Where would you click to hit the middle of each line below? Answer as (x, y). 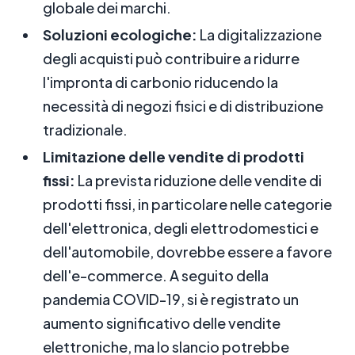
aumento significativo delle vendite (162, 323)
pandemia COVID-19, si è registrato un (171, 300)
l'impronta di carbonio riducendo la (160, 82)
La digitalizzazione (260, 35)
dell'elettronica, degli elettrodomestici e (181, 228)
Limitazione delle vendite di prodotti (174, 157)
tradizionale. (85, 130)
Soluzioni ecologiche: (120, 35)
